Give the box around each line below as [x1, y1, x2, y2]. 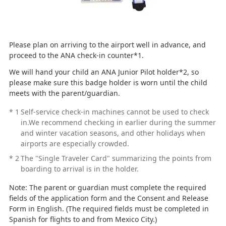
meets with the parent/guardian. [9, 88, 120, 98]
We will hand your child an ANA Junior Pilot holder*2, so [9, 67, 199, 77]
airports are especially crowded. [20, 139, 129, 149]
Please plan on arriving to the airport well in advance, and [9, 40, 206, 50]
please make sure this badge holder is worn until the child [9, 78, 207, 88]
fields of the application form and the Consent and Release [9, 193, 208, 203]
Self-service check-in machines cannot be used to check [20, 107, 209, 117]
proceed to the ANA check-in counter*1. [9, 50, 144, 61]
